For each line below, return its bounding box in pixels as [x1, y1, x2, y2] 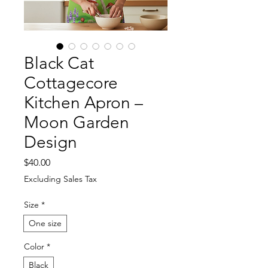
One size [29, 217, 62, 229]
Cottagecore [24, 72, 118, 93]
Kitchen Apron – [24, 92, 143, 112]
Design [24, 132, 77, 152]
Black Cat [24, 53, 94, 73]
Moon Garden [24, 112, 129, 132]
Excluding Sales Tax [24, 173, 97, 184]
